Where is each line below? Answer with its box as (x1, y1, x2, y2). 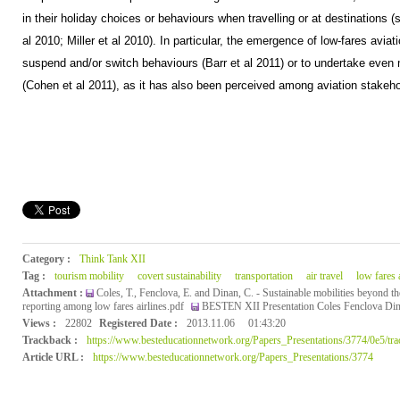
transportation (234, 270, 293, 282)
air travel (305, 270, 343, 282)
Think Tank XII (79, 253, 146, 265)
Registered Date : (98, 317, 178, 329)
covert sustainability (137, 270, 221, 282)
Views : (21, 317, 56, 329)
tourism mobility (54, 270, 124, 282)
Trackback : (21, 334, 78, 346)
